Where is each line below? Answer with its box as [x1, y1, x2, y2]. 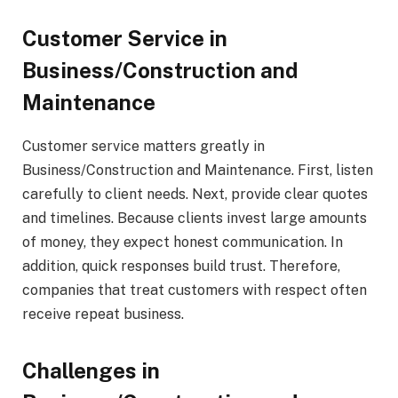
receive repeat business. [22, 306, 184, 323]
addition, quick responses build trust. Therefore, [22, 258, 340, 275]
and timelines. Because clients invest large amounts [22, 210, 367, 227]
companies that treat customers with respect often [22, 282, 367, 299]
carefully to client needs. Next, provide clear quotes [22, 186, 368, 203]
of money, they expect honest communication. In [22, 234, 343, 251]
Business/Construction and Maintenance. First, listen [22, 162, 373, 179]
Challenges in [22, 358, 160, 384]
